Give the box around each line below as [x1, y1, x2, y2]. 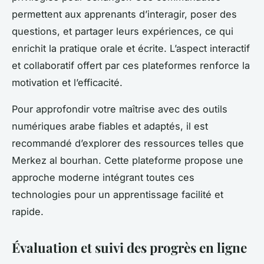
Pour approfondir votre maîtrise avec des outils [12, 103, 227, 115]
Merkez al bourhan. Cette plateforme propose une [12, 154, 243, 167]
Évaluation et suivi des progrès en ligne [12, 239, 247, 257]
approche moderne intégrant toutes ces [12, 171, 194, 184]
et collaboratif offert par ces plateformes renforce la [12, 60, 250, 72]
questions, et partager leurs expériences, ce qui [12, 25, 233, 38]
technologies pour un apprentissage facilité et [12, 189, 223, 201]
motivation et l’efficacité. [12, 77, 123, 89]
